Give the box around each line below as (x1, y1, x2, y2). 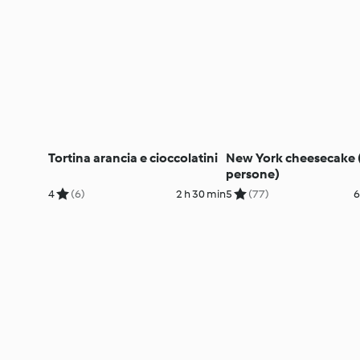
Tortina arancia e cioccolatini (48, 149, 218, 166)
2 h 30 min (175, 186, 226, 201)
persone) (225, 166, 280, 182)
